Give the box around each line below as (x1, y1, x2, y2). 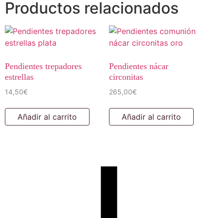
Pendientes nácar (109, 61, 168, 72)
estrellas (5, 72, 34, 82)
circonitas (109, 72, 143, 82)
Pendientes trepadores (5, 61, 82, 72)
